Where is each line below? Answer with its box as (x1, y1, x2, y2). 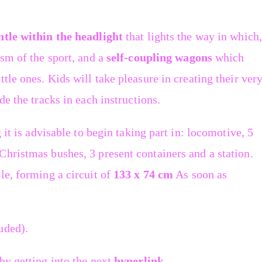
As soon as (173, 168, 227, 181)
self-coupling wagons (106, 51, 212, 64)
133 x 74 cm (113, 168, 174, 181)
